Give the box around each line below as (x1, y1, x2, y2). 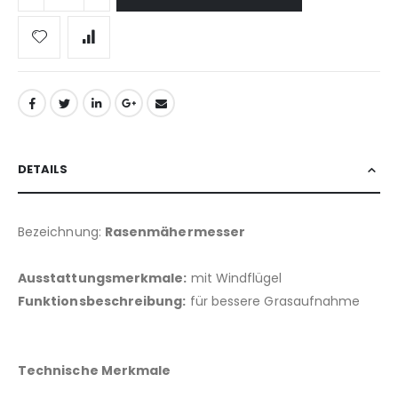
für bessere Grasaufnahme (186, 292, 361, 311)
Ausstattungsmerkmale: (18, 269, 187, 288)
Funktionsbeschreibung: (18, 292, 187, 311)
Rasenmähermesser (104, 223, 246, 242)
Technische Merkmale (18, 362, 171, 380)
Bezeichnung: (18, 223, 105, 242)
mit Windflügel (187, 269, 283, 288)
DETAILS (18, 161, 68, 179)
